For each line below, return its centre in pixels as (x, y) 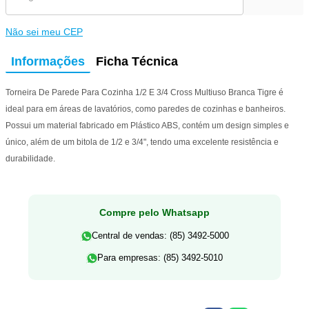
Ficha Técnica (137, 61)
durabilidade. (30, 158)
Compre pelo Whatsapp (154, 212)
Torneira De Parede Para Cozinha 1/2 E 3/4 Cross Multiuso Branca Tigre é (144, 92)
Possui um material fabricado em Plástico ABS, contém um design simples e (147, 125)
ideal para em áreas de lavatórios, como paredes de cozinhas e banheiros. (146, 109)
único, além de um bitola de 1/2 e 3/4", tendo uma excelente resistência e (142, 142)
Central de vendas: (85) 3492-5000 (160, 235)
